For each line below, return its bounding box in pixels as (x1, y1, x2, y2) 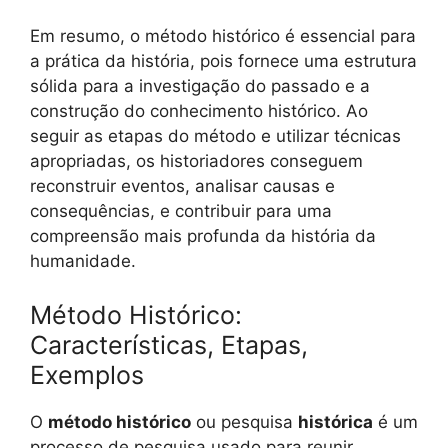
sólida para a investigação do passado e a (30, 76, 370, 97)
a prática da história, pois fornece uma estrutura (30, 51, 417, 72)
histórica (298, 411, 373, 432)
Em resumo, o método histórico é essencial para (30, 26, 416, 47)
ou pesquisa (191, 411, 298, 432)
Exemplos (30, 359, 144, 390)
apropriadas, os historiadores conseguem (30, 151, 363, 172)
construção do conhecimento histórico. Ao (30, 101, 368, 122)
